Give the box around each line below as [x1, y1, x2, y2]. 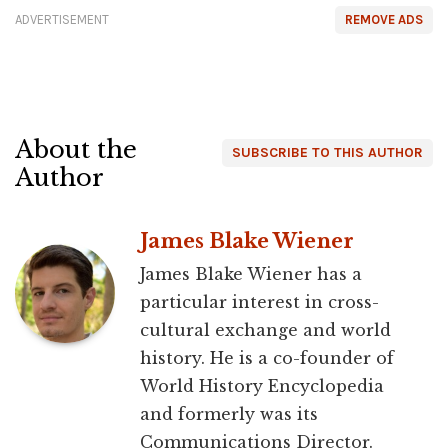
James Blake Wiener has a [140, 264, 362, 284]
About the [15, 135, 137, 164]
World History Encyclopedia [140, 376, 384, 396]
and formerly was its [140, 404, 318, 424]
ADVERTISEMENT [15, 12, 109, 27]
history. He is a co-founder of [140, 348, 394, 368]
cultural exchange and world [140, 320, 391, 340]
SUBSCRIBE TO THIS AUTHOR [232, 144, 423, 161]
